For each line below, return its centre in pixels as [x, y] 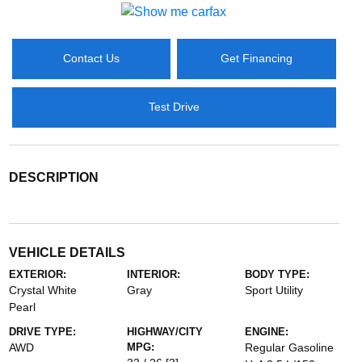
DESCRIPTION [53, 177]
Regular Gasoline [290, 347]
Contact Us [91, 59]
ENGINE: [267, 331]
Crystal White [42, 290]
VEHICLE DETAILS [67, 252]
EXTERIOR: [37, 274]
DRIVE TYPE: [42, 331]
